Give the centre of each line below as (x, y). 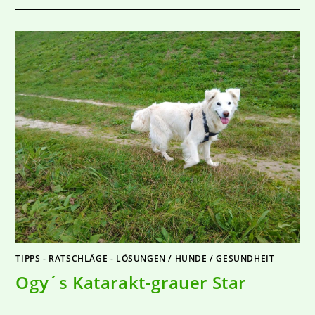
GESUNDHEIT (245, 259)
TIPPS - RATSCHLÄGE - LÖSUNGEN (91, 259)
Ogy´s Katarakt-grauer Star (131, 283)
